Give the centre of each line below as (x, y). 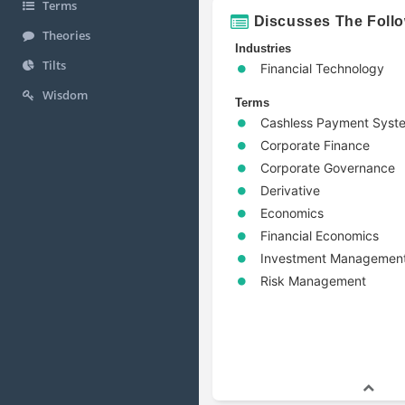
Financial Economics (320, 235)
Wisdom (65, 95)
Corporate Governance (328, 167)
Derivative (290, 190)
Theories (66, 36)
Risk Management (313, 280)
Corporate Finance (315, 145)
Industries (263, 48)
